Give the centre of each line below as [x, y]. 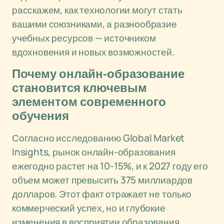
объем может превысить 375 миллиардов [102, 180]
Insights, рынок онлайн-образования [94, 152]
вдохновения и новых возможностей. [93, 52]
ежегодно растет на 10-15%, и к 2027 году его [110, 166]
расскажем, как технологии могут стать [97, 10]
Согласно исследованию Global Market [98, 138]
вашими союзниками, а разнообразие [94, 24]
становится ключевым [79, 88]
